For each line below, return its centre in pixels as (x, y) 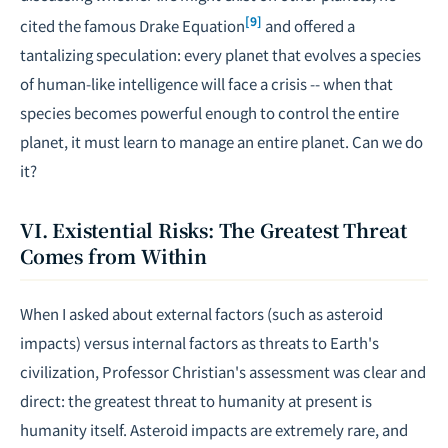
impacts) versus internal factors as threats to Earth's (199, 342)
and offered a (308, 25)
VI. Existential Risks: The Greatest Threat (214, 229)
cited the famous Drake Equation (132, 25)
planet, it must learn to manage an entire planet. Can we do (221, 141)
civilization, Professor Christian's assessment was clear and (223, 371)
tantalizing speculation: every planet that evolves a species (220, 54)
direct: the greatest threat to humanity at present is (196, 400)
